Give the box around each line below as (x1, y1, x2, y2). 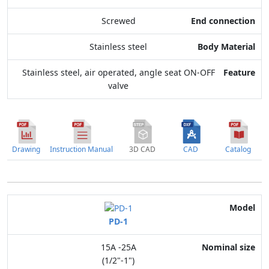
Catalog (225, 144, 251, 154)
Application (202, 249, 257, 262)
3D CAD (129, 144, 156, 154)
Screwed (101, 15, 136, 27)
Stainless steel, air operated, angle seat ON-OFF (22, 67, 215, 79)
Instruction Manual (50, 144, 113, 154)
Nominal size (195, 225, 257, 238)
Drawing (12, 144, 40, 154)
